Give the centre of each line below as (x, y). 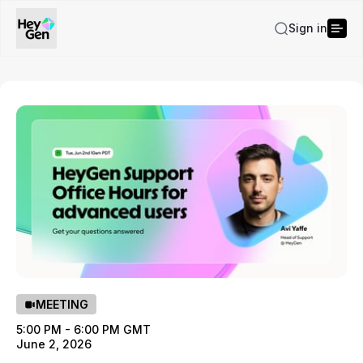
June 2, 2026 (54, 344)
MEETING (62, 304)
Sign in (308, 28)
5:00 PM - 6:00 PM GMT (83, 330)
